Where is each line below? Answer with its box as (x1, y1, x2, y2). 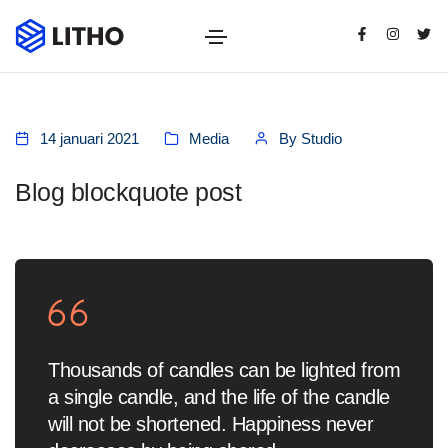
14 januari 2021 (40, 130, 139, 148)
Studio (301, 130, 342, 148)
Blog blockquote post (15, 178, 241, 207)
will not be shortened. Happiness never (48, 412, 373, 435)
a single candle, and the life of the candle (48, 385, 390, 408)
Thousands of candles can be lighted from (48, 358, 400, 381)
